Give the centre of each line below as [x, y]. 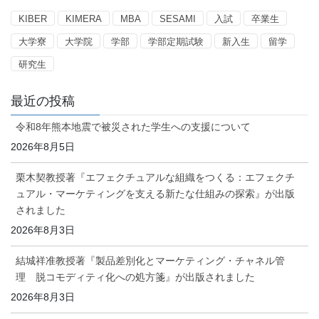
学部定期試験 [176, 41]
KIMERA [84, 19]
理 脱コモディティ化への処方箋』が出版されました [135, 277]
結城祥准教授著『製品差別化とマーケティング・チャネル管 [150, 260]
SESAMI [178, 19]
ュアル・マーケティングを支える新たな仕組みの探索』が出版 [155, 193]
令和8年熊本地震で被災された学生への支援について [133, 126]
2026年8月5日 [43, 146]
